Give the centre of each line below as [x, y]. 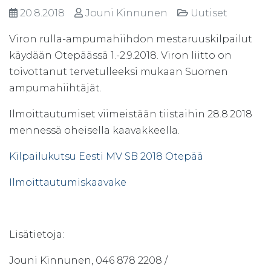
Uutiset [210, 13]
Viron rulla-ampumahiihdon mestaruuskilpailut [131, 39]
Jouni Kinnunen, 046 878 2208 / [88, 260]
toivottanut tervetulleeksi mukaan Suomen [119, 71]
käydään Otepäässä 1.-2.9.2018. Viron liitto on [120, 55]
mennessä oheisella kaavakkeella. [94, 130]
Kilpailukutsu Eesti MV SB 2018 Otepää [106, 156]
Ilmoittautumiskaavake [68, 182]
